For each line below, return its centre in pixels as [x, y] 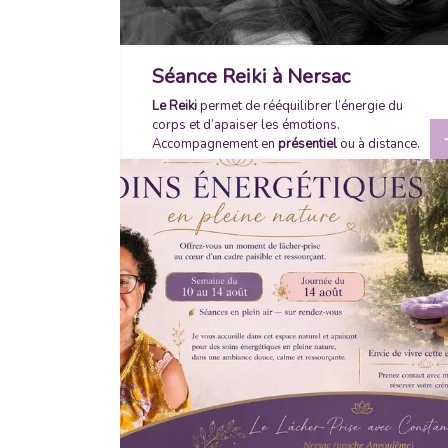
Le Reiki [174, 106]
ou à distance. [378, 144]
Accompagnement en [215, 144]
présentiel [307, 144]
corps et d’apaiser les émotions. [246, 125]
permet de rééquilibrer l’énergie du [300, 106]
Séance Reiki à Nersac [251, 76]
